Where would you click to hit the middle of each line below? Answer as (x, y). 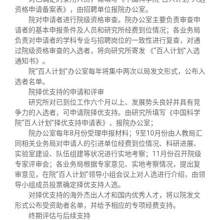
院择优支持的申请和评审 (66, 92)
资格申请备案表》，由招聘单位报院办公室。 (83, 9)
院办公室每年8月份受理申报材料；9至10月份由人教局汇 (115, 133)
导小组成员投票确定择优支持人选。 (70, 185)
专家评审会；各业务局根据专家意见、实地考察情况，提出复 (108, 164)
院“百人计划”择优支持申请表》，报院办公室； (86, 123)
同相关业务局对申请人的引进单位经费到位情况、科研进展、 (108, 143)
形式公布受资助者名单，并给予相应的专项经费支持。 (97, 205)
